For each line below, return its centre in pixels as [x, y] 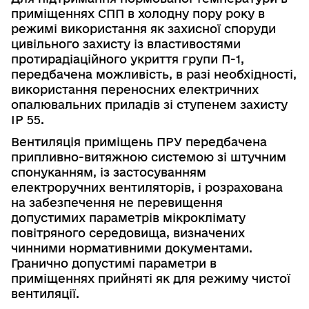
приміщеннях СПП [69, 13]
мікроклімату [202, 217]
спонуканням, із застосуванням [109, 172]
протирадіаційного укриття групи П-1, [128, 59]
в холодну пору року [191, 13]
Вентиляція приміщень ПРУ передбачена [139, 141]
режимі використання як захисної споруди [143, 28]
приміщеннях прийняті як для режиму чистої [151, 278]
